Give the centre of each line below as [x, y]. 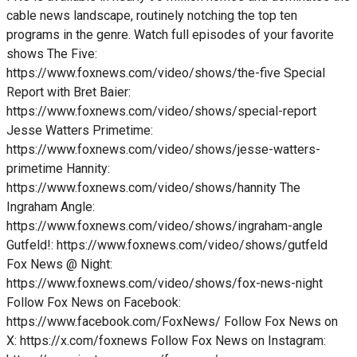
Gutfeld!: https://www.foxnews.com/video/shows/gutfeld [167, 245]
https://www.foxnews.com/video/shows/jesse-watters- [163, 150]
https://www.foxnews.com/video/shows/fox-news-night [165, 284]
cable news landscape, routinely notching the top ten [152, 16]
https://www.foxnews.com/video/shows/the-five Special [166, 73]
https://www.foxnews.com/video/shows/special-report [161, 112]
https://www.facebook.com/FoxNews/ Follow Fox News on [172, 322]
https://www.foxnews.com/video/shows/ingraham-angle [165, 226]
